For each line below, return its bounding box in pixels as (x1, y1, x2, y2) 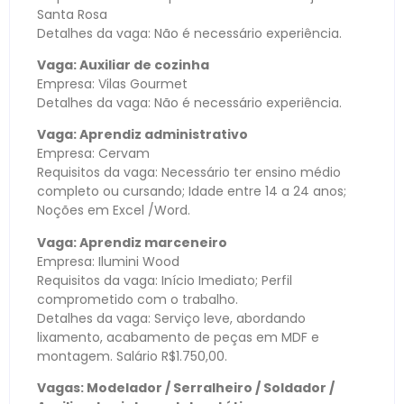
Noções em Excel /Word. (37, 201, 190, 220)
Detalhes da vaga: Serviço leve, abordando (37, 308, 306, 327)
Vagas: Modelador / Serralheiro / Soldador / (37, 379, 335, 398)
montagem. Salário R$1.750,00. (37, 346, 227, 365)
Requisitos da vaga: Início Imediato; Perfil (37, 271, 292, 289)
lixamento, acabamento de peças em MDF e (37, 327, 319, 346)
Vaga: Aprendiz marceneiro (37, 233, 227, 252)
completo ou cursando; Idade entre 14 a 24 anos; (37, 182, 346, 201)
